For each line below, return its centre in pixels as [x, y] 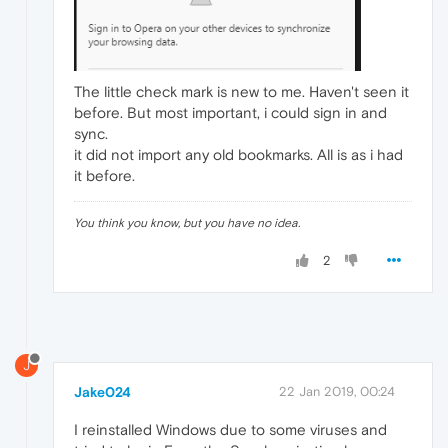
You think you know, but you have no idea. [187, 222]
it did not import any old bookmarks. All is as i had [238, 154]
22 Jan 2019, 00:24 [337, 391]
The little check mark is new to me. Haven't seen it [241, 91]
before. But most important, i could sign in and [230, 112]
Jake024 [102, 391]
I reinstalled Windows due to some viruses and [230, 429]
